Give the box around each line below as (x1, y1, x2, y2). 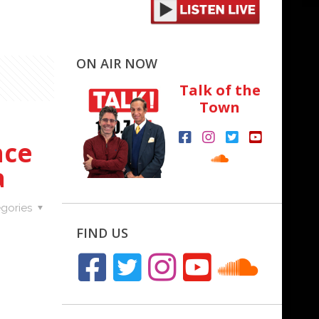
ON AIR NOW (76, 55, 157, 73)
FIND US (76, 224, 128, 241)
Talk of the (179, 80, 261, 100)
